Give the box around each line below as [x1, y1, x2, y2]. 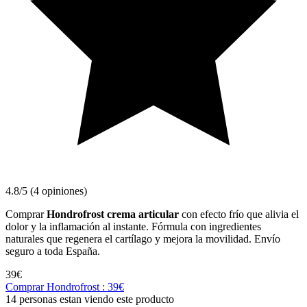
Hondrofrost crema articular [47, 208, 179, 220]
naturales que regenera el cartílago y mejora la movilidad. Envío [5, 232, 280, 245]
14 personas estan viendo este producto [5, 293, 174, 305]
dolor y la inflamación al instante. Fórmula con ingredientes [5, 220, 261, 232]
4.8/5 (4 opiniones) [5, 184, 87, 197]
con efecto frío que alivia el [179, 208, 299, 220]
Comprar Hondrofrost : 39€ [5, 280, 124, 293]
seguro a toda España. [5, 245, 100, 257]
